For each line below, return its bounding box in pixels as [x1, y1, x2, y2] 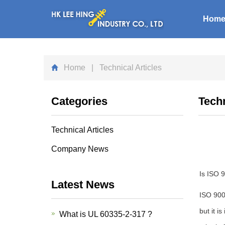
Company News [51, 145, 108, 153]
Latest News [51, 178, 115, 191]
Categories [51, 95, 107, 107]
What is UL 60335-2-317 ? [59, 210, 152, 218]
